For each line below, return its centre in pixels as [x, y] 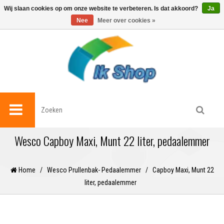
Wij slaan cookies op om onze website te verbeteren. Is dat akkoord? [102, 8]
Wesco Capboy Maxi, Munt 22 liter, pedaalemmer [112, 141]
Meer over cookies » [126, 20]
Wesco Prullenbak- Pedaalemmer [94, 170]
